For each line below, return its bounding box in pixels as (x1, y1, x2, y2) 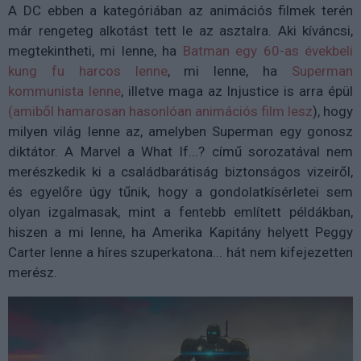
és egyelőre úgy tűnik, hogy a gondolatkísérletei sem (8, 183, 353, 200)
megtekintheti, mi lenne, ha (8, 42, 183, 59)
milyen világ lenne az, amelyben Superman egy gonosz (8, 122, 353, 139)
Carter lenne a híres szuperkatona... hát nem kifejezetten (8, 243, 353, 260)
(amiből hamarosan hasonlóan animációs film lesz (8, 102, 313, 119)
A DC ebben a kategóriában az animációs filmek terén (8, 2, 353, 19)
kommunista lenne (8, 82, 121, 99)
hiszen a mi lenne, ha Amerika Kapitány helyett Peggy (8, 223, 353, 240)
